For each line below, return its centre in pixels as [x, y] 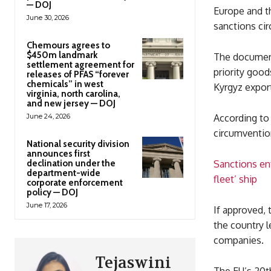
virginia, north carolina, [73, 94]
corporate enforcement [75, 183]
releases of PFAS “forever [78, 75]
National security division [78, 144]
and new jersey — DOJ [71, 104]
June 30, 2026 [48, 18]
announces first [58, 154]
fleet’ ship [235, 179]
